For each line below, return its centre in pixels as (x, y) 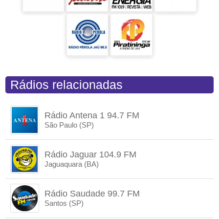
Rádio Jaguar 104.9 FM (91, 154)
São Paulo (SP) (69, 125)
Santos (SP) (64, 203)
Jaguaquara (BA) (72, 164)
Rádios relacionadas (67, 85)
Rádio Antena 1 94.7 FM (92, 115)
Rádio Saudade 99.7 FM (92, 194)
